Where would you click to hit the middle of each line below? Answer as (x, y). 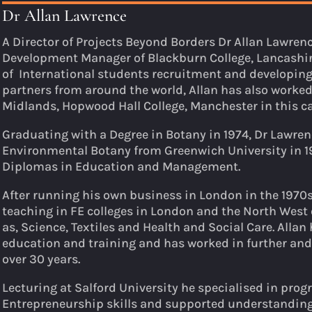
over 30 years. (43, 259)
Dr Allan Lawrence (65, 16)
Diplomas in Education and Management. (123, 166)
